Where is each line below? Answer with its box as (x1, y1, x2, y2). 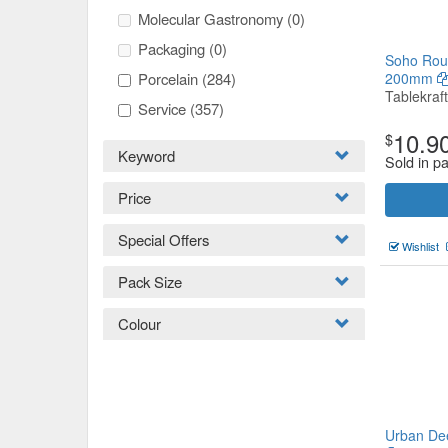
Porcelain (138, 68, 202, 89)
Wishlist (399, 238, 439, 254)
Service (138, 98, 190, 119)
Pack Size (118, 271, 182, 292)
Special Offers (118, 229, 209, 250)
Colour (118, 313, 161, 334)
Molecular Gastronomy (138, 8, 287, 29)
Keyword (118, 145, 175, 166)
